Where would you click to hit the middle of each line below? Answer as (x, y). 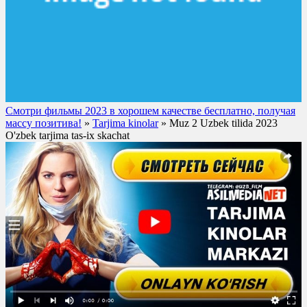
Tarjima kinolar (125, 123)
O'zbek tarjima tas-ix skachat (67, 135)
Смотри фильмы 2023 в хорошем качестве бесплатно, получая (150, 110)
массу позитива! (44, 123)
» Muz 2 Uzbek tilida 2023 (218, 123)
